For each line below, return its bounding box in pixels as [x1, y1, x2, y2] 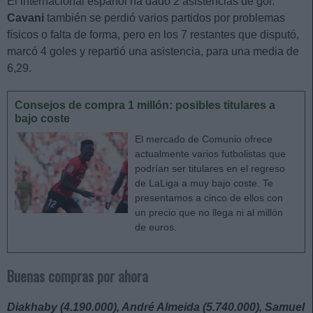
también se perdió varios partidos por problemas [44, 11, 285, 24]
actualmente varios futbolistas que [135, 147, 286, 159]
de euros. [135, 221, 177, 233]
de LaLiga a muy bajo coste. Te [135, 177, 273, 189]
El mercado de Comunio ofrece [135, 133, 272, 145]
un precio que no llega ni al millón [135, 206, 283, 218]
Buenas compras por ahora [7, 265, 148, 286]
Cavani [7, 11, 44, 24]
